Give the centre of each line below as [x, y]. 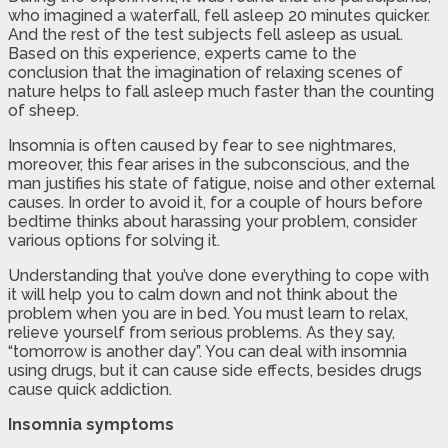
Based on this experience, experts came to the [182, 53]
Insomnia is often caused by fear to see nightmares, [202, 145]
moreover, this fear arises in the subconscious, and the [209, 164]
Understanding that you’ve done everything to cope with [218, 275]
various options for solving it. [114, 240]
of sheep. [43, 110]
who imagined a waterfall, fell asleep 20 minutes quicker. [219, 15]
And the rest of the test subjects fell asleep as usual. [205, 34]
